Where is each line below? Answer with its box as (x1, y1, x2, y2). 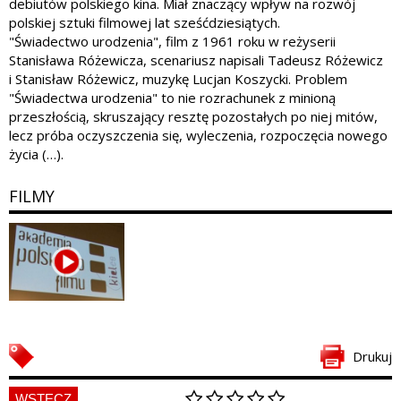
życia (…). (9, 145, 64, 164)
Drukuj (353, 346, 392, 365)
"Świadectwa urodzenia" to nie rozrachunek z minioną (9, 89, 336, 107)
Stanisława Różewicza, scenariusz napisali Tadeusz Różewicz (9, 51, 383, 70)
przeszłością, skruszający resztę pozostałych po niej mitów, (9, 107, 378, 126)
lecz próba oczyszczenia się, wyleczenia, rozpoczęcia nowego (9, 126, 388, 145)
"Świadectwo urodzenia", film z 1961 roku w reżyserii (9, 32, 336, 51)
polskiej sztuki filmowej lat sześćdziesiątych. (9, 13, 280, 32)
